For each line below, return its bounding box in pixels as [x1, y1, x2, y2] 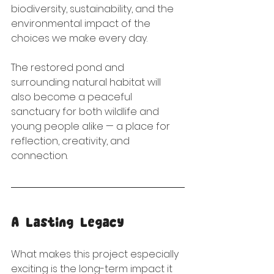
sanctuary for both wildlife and [11, 105, 161, 119]
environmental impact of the [11, 17, 153, 31]
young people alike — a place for [11, 119, 172, 133]
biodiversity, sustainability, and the [11, 2, 176, 16]
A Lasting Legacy [11, 212, 124, 230]
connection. [11, 149, 68, 163]
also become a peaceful [11, 90, 135, 104]
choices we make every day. [11, 31, 147, 45]
